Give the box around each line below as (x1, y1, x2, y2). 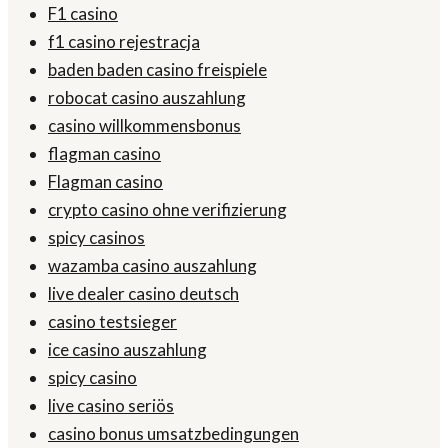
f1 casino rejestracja (48, 31, 200, 53)
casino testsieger (48, 311, 177, 333)
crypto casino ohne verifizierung (48, 199, 287, 221)
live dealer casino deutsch (48, 283, 239, 305)
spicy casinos (48, 227, 145, 249)
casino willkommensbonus (48, 115, 241, 137)
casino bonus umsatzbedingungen (48, 423, 299, 445)
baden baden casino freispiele (48, 59, 267, 81)
